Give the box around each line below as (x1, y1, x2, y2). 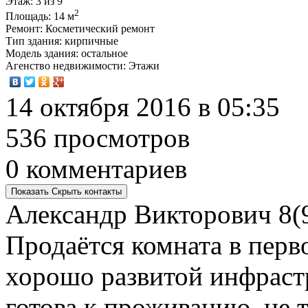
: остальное (76, 47, 128, 60)
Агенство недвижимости (5, 60, 123, 72)
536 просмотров (5, 123, 190, 153)
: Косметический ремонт (40, 23, 155, 35)
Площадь (5, 10, 48, 23)
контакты (85, 186, 122, 197)
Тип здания (5, 35, 59, 47)
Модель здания (5, 47, 76, 60)
